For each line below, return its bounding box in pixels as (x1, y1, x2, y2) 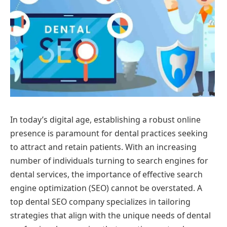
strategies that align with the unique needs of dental (10, 209, 211, 221)
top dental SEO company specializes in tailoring (10, 196, 191, 207)
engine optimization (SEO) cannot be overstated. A (10, 182, 202, 194)
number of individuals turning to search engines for (10, 155, 208, 166)
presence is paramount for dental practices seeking (10, 127, 208, 139)
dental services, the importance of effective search (10, 168, 203, 180)
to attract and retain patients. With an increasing (10, 141, 197, 153)
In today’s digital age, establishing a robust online (10, 113, 201, 125)
